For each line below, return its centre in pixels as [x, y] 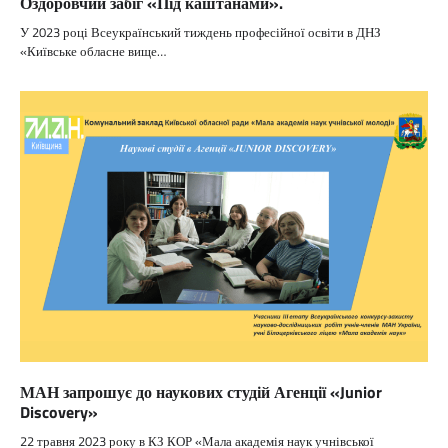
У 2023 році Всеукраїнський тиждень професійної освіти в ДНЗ [200, 32]
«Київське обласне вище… [93, 51]
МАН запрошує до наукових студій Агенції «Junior [201, 392]
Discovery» [59, 412]
